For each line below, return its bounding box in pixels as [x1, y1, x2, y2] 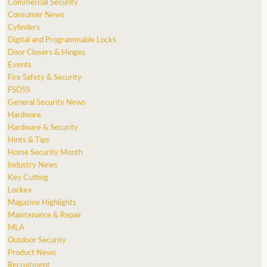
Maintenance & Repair [8, 208, 82, 220]
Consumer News [8, 8, 65, 20]
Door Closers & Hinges [8, 45, 86, 57]
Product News [8, 246, 57, 257]
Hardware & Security [8, 120, 79, 132]
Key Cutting [8, 170, 49, 182]
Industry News [8, 158, 58, 170]
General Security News [8, 95, 86, 107]
